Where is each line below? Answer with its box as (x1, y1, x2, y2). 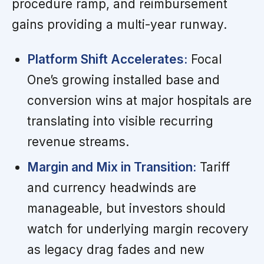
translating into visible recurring (27, 114, 213, 129)
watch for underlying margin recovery (27, 222, 249, 237)
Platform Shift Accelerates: (27, 52, 187, 67)
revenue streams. (27, 134, 129, 150)
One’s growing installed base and (27, 72, 220, 88)
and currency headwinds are (27, 180, 196, 196)
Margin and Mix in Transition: (27, 160, 196, 175)
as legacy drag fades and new (27, 242, 204, 258)
